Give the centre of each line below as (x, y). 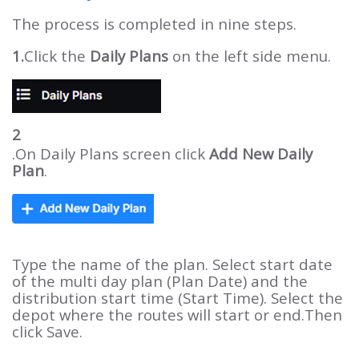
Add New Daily (261, 153)
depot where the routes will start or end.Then (177, 315)
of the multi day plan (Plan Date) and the (160, 281)
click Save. (47, 331)
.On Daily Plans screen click (111, 153)
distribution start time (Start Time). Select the (177, 298)
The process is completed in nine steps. (154, 24)
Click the (55, 56)
